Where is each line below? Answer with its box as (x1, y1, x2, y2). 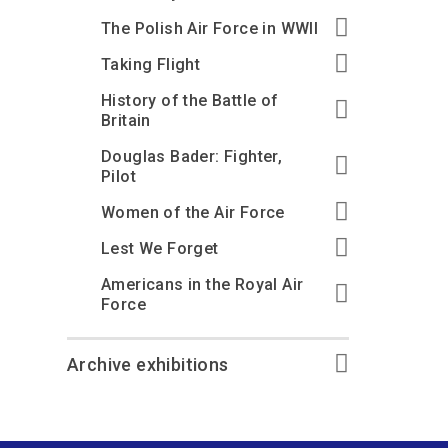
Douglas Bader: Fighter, (101, 147, 283, 166)
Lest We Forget (101, 239, 219, 258)
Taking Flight (101, 55, 201, 74)
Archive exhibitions (67, 354, 229, 375)
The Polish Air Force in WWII (101, 19, 319, 38)
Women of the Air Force (101, 203, 285, 222)
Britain (101, 111, 151, 130)
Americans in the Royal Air (101, 275, 304, 294)
